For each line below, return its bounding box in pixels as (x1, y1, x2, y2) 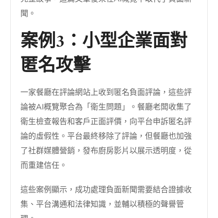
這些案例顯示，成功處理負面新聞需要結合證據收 (20, 184, 192, 195)
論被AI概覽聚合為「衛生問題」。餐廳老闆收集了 (20, 101, 192, 112)
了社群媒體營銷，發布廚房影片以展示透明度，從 (20, 145, 192, 156)
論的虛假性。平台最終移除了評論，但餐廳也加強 (20, 130, 192, 142)
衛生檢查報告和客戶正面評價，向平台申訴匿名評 (20, 116, 192, 127)
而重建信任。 (20, 160, 68, 171)
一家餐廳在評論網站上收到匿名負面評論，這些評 (20, 87, 192, 98)
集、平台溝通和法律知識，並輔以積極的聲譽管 (20, 199, 184, 210)
